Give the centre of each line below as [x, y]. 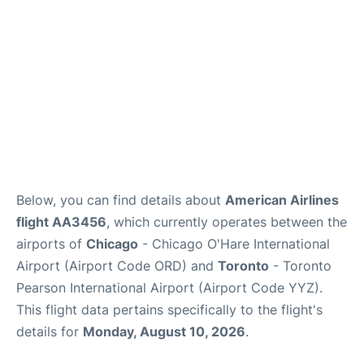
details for [50, 331]
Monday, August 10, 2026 [164, 331]
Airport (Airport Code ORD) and [117, 266]
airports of [51, 244]
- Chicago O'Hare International [234, 244]
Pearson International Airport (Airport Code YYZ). [169, 288]
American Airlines [282, 200]
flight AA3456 [61, 222]
